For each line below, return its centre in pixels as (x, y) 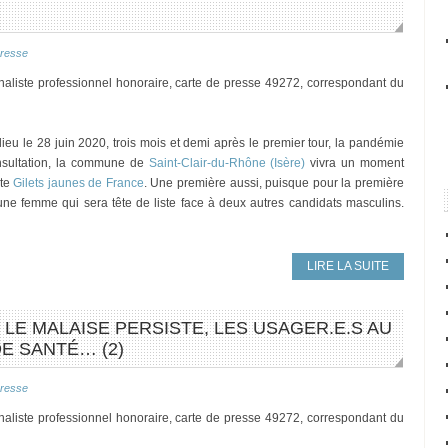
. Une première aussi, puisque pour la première (274, 183)
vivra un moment (354, 163)
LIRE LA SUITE (348, 266)
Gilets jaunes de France (78, 183)
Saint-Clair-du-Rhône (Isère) (227, 163)
